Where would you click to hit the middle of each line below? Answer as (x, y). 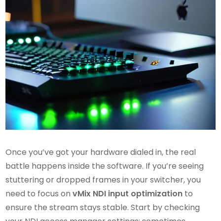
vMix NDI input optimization (128, 194)
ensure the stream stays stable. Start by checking (103, 208)
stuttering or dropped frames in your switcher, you (103, 180)
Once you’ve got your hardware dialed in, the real (101, 152)
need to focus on (39, 194)
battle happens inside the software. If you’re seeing (105, 166)
